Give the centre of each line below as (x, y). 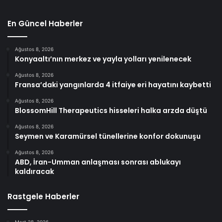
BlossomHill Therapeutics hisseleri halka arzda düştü (111, 110)
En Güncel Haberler (45, 23)
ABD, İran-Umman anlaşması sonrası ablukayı (98, 162)
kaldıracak (34, 171)
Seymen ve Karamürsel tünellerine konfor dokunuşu (108, 136)
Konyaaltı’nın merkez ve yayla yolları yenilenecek (103, 59)
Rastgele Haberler (43, 196)
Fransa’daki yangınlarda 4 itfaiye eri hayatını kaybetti (113, 84)
